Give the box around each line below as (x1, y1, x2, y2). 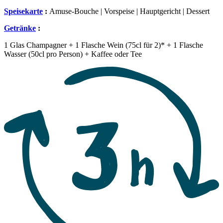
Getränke (4, 24, 36, 33)
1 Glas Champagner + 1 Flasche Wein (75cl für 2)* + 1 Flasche (4, 41, 203, 50)
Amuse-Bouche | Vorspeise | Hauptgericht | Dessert (49, 7, 210, 16)
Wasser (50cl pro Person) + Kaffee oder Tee (4, 50, 142, 59)
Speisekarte (4, 7, 43, 16)
